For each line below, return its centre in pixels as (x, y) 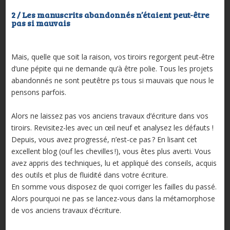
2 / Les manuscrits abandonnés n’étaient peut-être (110, 15)
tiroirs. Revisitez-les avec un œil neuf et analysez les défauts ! (112, 128)
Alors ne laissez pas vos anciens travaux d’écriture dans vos (110, 116)
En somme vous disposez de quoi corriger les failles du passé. (114, 187)
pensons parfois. (39, 92)
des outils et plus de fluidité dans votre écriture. (89, 175)
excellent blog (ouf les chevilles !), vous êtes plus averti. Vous (111, 151)
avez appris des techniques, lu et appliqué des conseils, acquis (114, 163)
